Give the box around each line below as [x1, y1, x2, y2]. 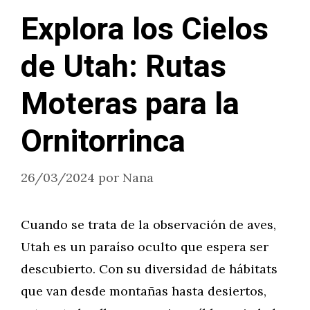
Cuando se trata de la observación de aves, [21, 217, 276, 232]
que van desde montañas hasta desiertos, [21, 283, 266, 299]
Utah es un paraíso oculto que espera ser [21, 239, 268, 255]
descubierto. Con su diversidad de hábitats [21, 261, 277, 277]
